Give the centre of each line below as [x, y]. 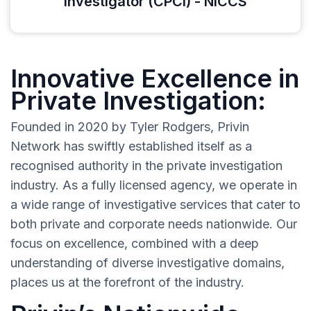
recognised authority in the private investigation [146, 166]
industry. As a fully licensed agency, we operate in [154, 185]
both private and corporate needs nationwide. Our [154, 224]
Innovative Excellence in [155, 79]
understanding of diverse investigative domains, [148, 263]
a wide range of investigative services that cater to [155, 205]
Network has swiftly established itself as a [131, 146]
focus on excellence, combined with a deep [135, 244]
